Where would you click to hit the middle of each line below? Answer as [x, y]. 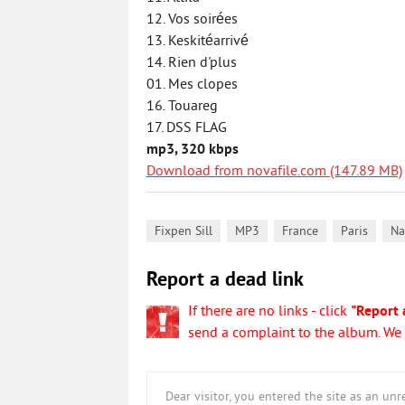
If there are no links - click [269, 312]
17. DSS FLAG [187, 128]
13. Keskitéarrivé [198, 42]
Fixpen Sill [184, 232]
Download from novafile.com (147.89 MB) [274, 172]
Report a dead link [225, 281]
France [300, 232]
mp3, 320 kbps [193, 150]
